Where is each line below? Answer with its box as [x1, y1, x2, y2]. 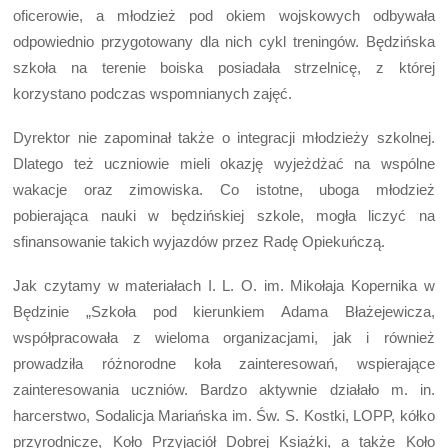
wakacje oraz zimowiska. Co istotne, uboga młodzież [13, 181, 435, 198]
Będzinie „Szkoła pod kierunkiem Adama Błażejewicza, [13, 303, 435, 321]
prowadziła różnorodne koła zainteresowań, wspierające [13, 355, 435, 373]
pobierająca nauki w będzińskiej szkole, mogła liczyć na [13, 207, 435, 224]
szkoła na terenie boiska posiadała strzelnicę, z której [13, 58, 435, 76]
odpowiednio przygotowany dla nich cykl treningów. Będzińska [13, 32, 435, 50]
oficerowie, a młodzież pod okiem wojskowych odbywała [13, 6, 435, 24]
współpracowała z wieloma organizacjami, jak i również [13, 329, 435, 347]
